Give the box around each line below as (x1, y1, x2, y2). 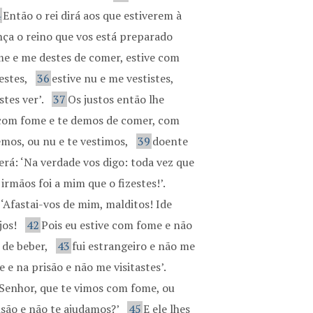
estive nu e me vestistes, (52, 71, 174, 86)
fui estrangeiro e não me (72, 238, 196, 254)
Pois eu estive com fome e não (41, 217, 193, 233)
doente (152, 133, 189, 149)
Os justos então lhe (68, 92, 165, 107)
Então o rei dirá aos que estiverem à (3, 8, 182, 23)
